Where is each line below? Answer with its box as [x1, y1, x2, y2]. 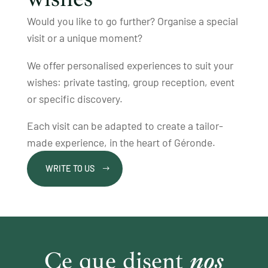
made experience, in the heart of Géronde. [26, 136, 215, 150]
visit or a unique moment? [26, 31, 142, 45]
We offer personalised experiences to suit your [26, 58, 233, 72]
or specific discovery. [26, 92, 123, 105]
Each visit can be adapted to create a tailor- [26, 119, 223, 133]
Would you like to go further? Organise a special [26, 14, 238, 28]
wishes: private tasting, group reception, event [26, 75, 234, 89]
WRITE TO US [45, 163, 95, 174]
